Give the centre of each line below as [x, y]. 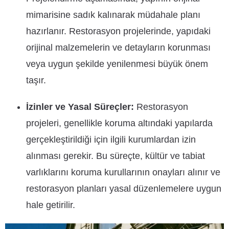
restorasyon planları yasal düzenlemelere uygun [124, 189]
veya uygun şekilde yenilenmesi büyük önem [117, 64]
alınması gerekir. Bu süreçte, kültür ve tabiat [116, 156]
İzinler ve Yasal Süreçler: [80, 107]
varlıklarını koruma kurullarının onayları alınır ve [123, 172]
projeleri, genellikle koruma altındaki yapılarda [120, 123]
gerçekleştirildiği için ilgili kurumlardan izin [111, 140]
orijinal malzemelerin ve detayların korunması [119, 48]
